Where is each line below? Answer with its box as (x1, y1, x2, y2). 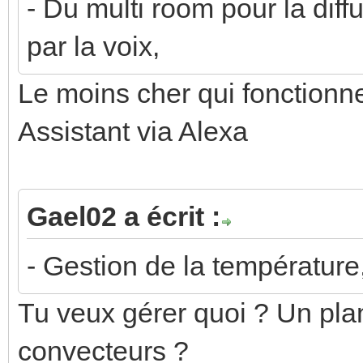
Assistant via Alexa (18, 115, 248, 147)
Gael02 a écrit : (27, 200, 220, 232)
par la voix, (27, 30, 160, 62)
